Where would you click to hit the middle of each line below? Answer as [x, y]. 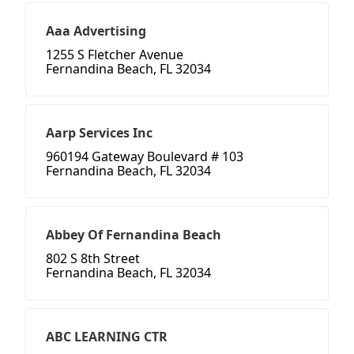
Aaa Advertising [96, 31]
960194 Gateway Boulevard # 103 [145, 157]
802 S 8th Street [93, 259]
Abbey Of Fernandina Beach [134, 235]
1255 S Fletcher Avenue [115, 55]
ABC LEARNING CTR [107, 337]
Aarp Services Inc [99, 133]
